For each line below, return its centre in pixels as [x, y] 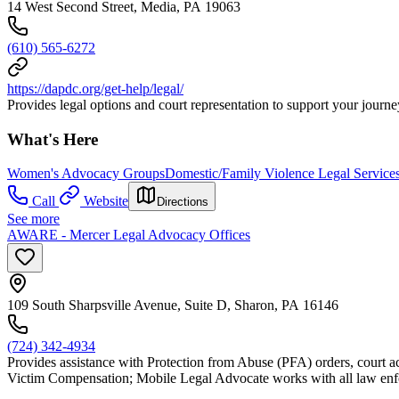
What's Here [53, 139]
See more [33, 219]
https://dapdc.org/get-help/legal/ [95, 88]
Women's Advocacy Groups [86, 174]
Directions [183, 202]
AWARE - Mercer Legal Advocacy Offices [129, 235]
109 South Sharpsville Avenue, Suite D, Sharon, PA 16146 [173, 305]
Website [106, 201]
